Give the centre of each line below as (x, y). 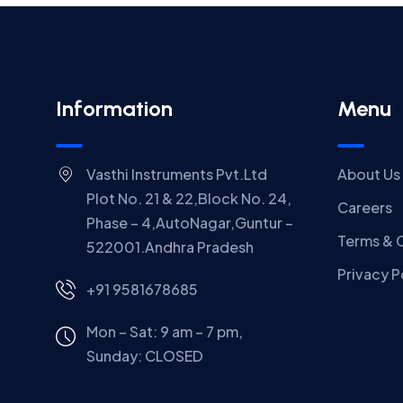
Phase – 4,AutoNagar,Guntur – (189, 223)
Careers (364, 208)
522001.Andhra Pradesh (170, 247)
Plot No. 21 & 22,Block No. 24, (188, 199)
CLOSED (174, 356)
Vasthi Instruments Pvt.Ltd (176, 175)
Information (114, 108)
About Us (368, 175)
